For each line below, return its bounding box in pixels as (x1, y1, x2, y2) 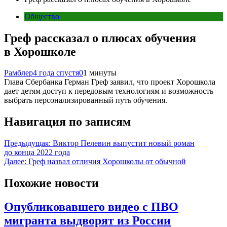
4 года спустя (33, 68, 79, 78)
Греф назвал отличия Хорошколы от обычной (28, 157, 186, 166)
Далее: (4, 157, 26, 166)
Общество (24, 12, 59, 21)
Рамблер (4, 68, 33, 78)
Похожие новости (4, 176, 99, 190)
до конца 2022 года (4, 148, 70, 157)
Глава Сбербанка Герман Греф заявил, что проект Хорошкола (4, 78, 215, 87)
